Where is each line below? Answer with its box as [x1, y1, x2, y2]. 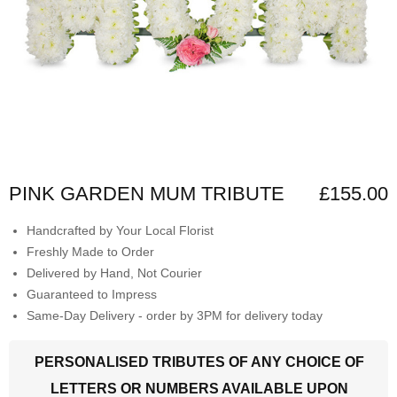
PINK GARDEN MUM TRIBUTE [9, 182, 284, 205]
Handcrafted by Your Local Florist [27, 222, 214, 237]
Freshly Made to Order [27, 244, 154, 259]
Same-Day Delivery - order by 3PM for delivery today [27, 307, 323, 323]
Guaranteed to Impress [27, 286, 157, 301]
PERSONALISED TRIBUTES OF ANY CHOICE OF [35, 354, 364, 370]
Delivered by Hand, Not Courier [27, 265, 202, 280]
